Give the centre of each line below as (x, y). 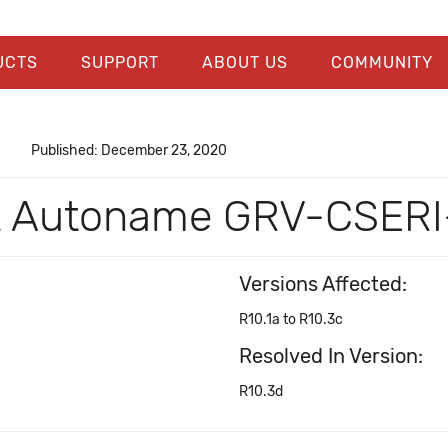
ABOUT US (244, 62)
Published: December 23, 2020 (128, 150)
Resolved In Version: (331, 356)
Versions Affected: (323, 284)
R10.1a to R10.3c (291, 319)
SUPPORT (119, 62)
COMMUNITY (381, 62)
